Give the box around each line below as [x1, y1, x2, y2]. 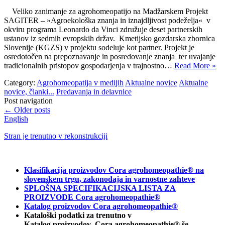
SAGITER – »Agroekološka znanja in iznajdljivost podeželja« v [4, 16, 210, 25]
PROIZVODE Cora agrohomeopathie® [24, 193, 160, 202]
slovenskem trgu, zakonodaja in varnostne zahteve [24, 175, 195, 184]
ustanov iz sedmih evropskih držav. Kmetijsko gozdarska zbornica [4, 34, 215, 43]
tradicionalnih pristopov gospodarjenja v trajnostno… [4, 61, 174, 70]
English [4, 115, 28, 124]
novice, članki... [4, 87, 54, 96]
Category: [4, 78, 37, 87]
